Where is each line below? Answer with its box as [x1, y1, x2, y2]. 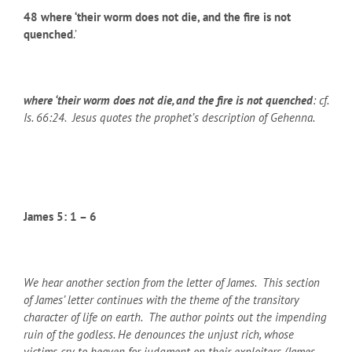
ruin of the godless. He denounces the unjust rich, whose [24, 326, 294, 342]
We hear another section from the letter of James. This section [24, 274, 320, 290]
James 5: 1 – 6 [24, 208, 97, 224]
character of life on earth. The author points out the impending [24, 309, 327, 324]
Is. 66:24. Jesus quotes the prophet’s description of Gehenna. [24, 109, 315, 125]
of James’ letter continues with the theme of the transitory [24, 291, 299, 307]
